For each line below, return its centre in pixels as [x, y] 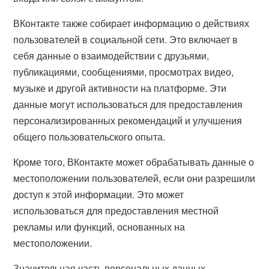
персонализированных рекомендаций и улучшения [128, 120]
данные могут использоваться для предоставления [128, 104]
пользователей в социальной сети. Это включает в [126, 39]
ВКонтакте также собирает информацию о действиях [131, 23]
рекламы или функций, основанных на [99, 227]
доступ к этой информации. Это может [99, 194]
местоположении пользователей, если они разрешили [134, 178]
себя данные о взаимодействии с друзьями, [111, 56]
